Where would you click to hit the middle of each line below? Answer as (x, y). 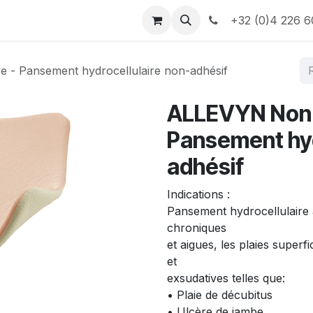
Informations (147, 20)
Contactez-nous (59, 20)
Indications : (198, 194)
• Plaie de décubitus (220, 295)
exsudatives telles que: (226, 278)
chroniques (197, 228)
